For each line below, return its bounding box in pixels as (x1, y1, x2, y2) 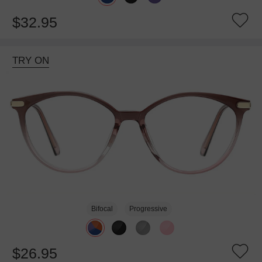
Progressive (129, 205, 167, 213)
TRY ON (12, 54, 49, 66)
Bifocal (91, 205, 113, 213)
